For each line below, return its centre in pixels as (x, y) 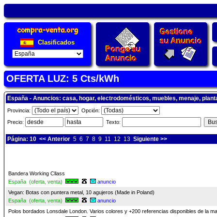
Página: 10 (23, 139)
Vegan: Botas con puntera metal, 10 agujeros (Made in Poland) (81, 192)
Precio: (16, 122)
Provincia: (20, 110)
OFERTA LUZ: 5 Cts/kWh (63, 78)
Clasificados (55, 42)
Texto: (113, 122)
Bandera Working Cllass (37, 173)
